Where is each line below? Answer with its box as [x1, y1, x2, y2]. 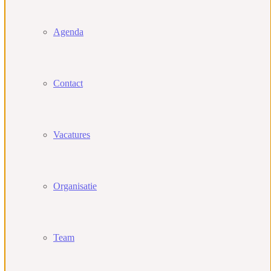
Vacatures [53, 129, 90, 140]
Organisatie [53, 181, 97, 191]
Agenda [53, 27, 83, 37]
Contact [53, 78, 83, 88]
